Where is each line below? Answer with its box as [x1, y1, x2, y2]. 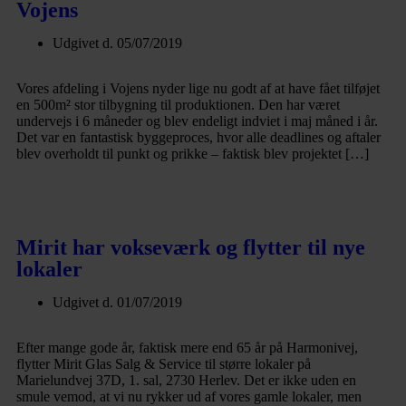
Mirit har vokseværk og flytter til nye [16, 236, 365, 259]
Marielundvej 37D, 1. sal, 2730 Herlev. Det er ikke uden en [16, 372, 356, 388]
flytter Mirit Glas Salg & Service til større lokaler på [16, 356, 311, 372]
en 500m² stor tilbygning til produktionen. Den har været [16, 97, 340, 112]
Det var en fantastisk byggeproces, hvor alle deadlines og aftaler [16, 130, 381, 145]
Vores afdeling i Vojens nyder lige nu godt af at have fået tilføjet [16, 81, 380, 96]
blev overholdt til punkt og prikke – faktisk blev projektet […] [16, 146, 369, 161]
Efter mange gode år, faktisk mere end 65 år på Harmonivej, [16, 340, 358, 355]
